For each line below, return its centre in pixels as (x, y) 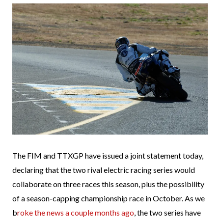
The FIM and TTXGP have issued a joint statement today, (108, 155)
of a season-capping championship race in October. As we (109, 198)
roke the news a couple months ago (76, 212)
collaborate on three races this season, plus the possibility (108, 184)
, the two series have (167, 212)
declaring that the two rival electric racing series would (104, 169)
